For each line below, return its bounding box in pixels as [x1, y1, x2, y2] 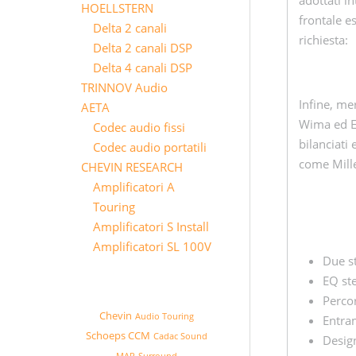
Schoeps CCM [86, 328, 150, 343]
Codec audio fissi [93, 119, 185, 135]
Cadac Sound [153, 329, 207, 342]
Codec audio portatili [93, 139, 207, 155]
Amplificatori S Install [93, 219, 209, 234]
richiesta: [299, 31, 348, 48]
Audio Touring [135, 309, 194, 322]
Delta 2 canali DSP [93, 40, 192, 56]
